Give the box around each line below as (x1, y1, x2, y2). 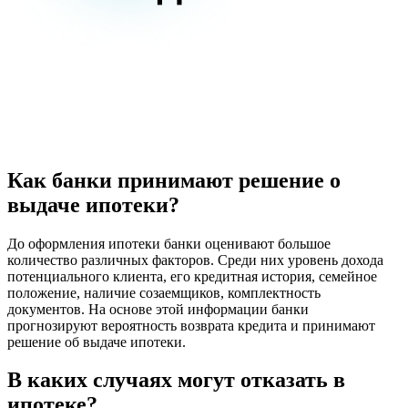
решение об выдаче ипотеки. (7, 333, 186, 350)
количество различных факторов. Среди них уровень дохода (7, 251, 383, 268)
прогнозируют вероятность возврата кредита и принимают (7, 317, 375, 333)
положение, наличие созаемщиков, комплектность (7, 284, 321, 301)
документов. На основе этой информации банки (7, 301, 309, 317)
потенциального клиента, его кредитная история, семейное (7, 268, 377, 284)
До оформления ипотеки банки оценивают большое (7, 235, 331, 251)
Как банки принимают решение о (7, 168, 341, 192)
